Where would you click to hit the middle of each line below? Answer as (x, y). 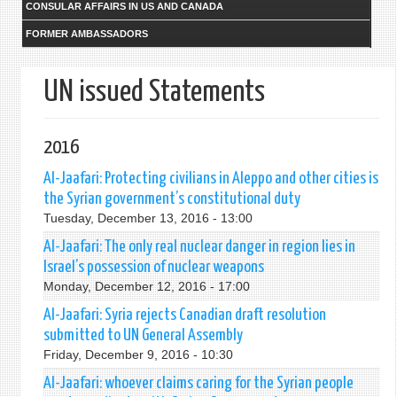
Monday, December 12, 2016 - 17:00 (146, 286)
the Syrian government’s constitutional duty (171, 199)
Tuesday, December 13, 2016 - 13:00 (148, 218)
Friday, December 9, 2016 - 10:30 (138, 354)
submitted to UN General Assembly (143, 335)
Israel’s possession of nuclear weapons (153, 267)
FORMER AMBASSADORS (86, 34)
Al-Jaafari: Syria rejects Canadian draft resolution (184, 315)
